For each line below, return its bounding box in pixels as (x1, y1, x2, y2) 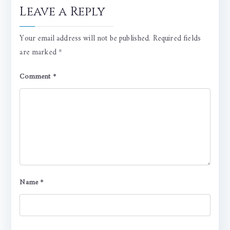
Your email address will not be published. (20, 32, 151, 46)
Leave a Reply (20, 4, 106, 21)
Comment (20, 70, 53, 84)
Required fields (152, 32, 201, 46)
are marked (20, 46, 59, 60)
